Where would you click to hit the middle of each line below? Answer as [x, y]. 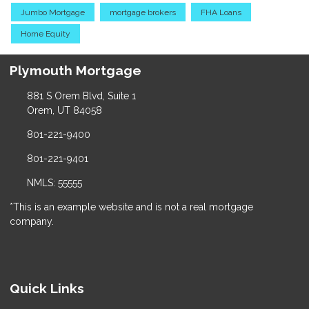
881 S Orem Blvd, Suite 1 [81, 96]
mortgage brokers [143, 12]
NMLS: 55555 [54, 183]
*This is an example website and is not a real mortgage [131, 207]
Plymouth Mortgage [76, 71]
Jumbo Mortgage [53, 12]
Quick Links [47, 289]
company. [32, 222]
